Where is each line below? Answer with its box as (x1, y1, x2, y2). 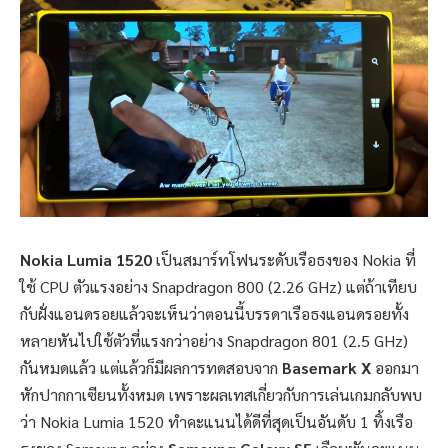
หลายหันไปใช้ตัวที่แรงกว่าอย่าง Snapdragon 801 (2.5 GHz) (20, 330, 408, 352)
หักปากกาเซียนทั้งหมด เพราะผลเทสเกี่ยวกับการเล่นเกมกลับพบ (20, 384, 422, 406)
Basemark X (282, 357, 371, 379)
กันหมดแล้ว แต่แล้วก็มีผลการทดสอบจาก (20, 357, 282, 379)
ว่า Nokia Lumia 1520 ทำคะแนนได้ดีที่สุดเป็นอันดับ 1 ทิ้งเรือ (20, 411, 413, 433)
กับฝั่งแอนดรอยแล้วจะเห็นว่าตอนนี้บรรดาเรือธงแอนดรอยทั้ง (20, 303, 409, 325)
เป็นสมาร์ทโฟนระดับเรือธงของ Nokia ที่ (152, 249, 416, 271)
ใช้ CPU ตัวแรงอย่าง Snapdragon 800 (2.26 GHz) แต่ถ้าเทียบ (20, 276, 417, 298)
